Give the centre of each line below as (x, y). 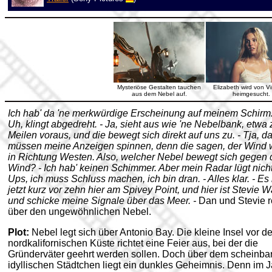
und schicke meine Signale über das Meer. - (103, 201)
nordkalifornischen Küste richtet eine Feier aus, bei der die (133, 243)
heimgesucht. (251, 94)
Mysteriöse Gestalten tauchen (159, 87)
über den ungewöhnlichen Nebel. (80, 212)
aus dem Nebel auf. (159, 94)
